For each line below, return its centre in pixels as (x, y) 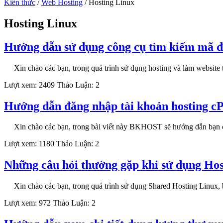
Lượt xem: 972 (28, 203)
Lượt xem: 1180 (30, 144)
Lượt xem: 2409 (30, 85)
